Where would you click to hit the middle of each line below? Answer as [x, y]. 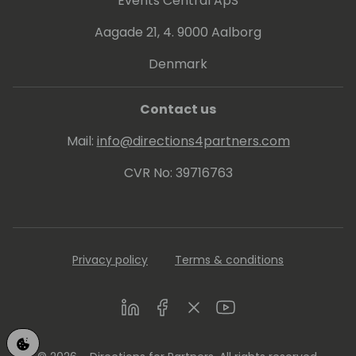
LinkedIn [145, 306]
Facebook [183, 306]
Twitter [206, 306]
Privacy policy [110, 259]
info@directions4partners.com [193, 141]
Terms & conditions [229, 259]
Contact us [178, 109]
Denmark [178, 64]
